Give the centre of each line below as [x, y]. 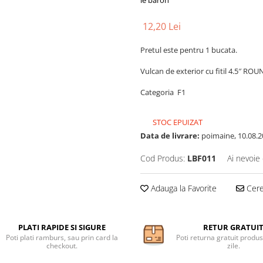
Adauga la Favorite [183, 188]
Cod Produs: [163, 158]
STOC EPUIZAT [177, 122]
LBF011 [202, 158]
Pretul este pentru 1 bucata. [189, 50]
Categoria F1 [163, 92]
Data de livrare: [170, 136]
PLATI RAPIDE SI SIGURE [62, 227]
